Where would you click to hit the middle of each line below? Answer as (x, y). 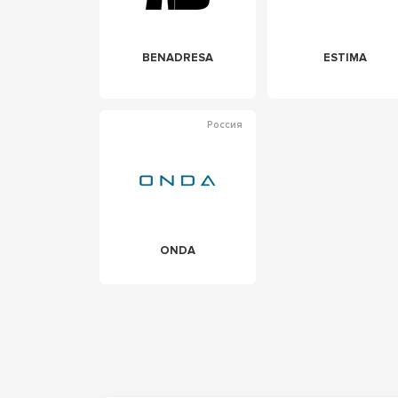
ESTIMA (346, 58)
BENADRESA (177, 58)
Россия (224, 125)
